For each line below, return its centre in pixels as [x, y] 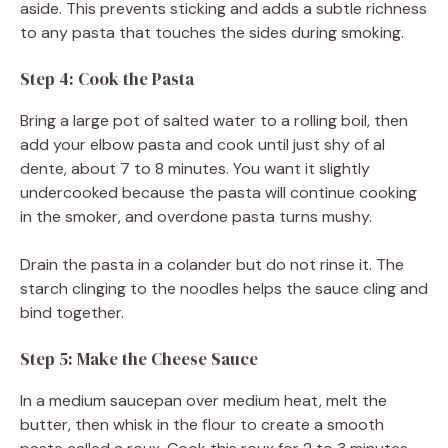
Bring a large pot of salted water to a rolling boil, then [214, 120]
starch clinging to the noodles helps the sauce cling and [224, 288]
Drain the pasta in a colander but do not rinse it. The [212, 264]
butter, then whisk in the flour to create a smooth [202, 424]
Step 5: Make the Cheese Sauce [139, 358]
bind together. [72, 312]
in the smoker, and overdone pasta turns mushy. [196, 216]
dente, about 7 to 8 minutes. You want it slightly [195, 168]
